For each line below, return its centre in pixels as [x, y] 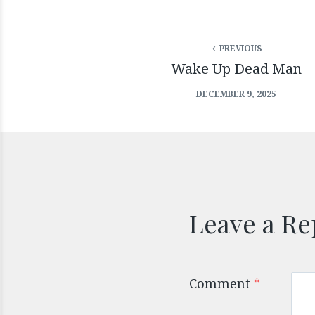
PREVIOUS [239, 48]
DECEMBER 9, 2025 [236, 94]
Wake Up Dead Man [236, 68]
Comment [221, 284]
